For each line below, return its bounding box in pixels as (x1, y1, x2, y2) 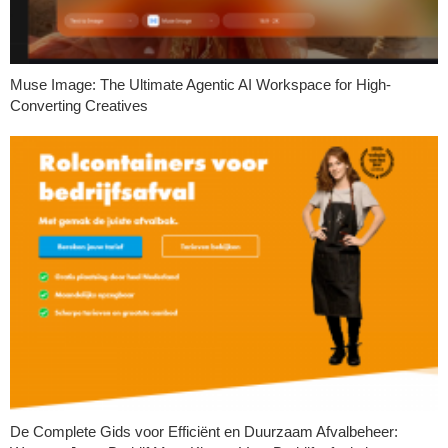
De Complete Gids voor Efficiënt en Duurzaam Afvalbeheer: (10, 422, 398, 440)
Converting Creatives (10, 96, 148, 114)
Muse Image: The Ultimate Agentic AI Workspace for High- (10, 75, 391, 93)
